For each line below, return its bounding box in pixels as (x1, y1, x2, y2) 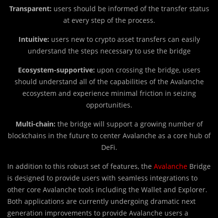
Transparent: (9, 4, 52, 13)
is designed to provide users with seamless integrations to (7, 173, 198, 182)
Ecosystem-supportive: (18, 65, 97, 74)
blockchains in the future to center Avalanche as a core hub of (7, 131, 211, 140)
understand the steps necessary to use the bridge (27, 46, 191, 55)
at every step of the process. (63, 16, 155, 25)
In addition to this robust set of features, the (7, 162, 154, 171)
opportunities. (86, 100, 132, 109)
